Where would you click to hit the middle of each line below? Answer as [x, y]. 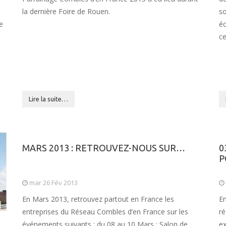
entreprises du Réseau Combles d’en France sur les [105, 212]
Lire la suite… [48, 99]
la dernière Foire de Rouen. [66, 11]
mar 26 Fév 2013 [53, 183]
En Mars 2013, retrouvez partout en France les [98, 199]
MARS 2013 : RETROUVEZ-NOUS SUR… [104, 148]
